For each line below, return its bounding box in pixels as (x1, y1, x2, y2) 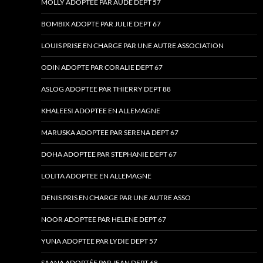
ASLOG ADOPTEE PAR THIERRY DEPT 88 (41, 85, 171, 94)
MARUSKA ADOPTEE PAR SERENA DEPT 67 (41, 128, 178, 137)
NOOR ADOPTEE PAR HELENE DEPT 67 (41, 215, 166, 224)
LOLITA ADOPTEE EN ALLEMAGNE (41, 171, 151, 181)
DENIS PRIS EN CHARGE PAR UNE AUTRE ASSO (41, 193, 191, 203)
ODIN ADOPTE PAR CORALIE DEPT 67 (41, 63, 163, 72)
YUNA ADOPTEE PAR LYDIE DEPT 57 (41, 237, 157, 246)
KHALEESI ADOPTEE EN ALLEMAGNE (41, 106, 160, 116)
